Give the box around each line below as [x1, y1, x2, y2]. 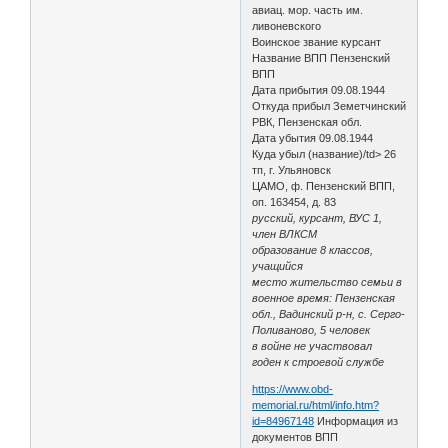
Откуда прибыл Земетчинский [252, 99, 407, 112]
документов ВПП [252, 430, 339, 443]
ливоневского [252, 19, 322, 32]
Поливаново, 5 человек [252, 323, 371, 336]
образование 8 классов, [252, 243, 374, 256]
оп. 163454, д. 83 [252, 195, 337, 208]
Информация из [314, 414, 399, 427]
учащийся [252, 259, 304, 272]
